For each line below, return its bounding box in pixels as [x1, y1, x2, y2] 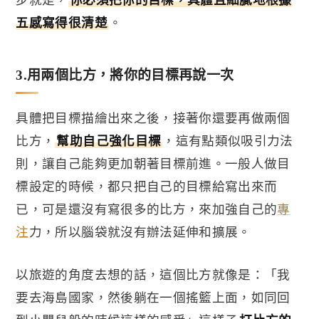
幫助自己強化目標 [56, 133, 162, 148]
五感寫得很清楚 [16, 15, 108, 30]
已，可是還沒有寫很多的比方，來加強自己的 [16, 202, 278, 216]
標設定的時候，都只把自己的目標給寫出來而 [16, 179, 278, 194]
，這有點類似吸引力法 [162, 133, 293, 148]
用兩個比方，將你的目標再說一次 [27, 68, 234, 83]
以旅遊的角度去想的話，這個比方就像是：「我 [16, 267, 291, 282]
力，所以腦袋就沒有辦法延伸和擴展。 [28, 224, 251, 239]
